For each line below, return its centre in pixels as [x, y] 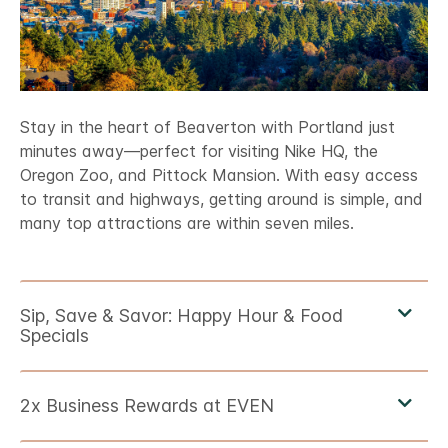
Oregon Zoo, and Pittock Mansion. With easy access [219, 175]
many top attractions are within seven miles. [187, 223]
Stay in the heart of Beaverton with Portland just [207, 127]
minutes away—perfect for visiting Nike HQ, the [199, 151]
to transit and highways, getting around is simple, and [221, 199]
